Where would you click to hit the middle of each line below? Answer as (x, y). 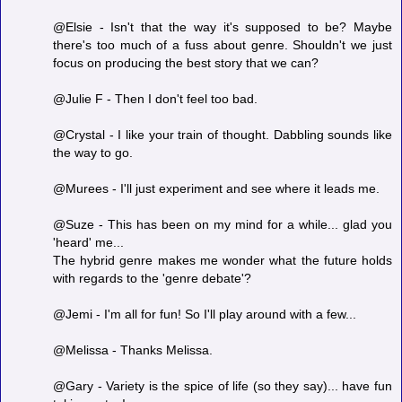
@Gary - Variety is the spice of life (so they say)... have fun (223, 386)
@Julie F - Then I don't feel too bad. (155, 99)
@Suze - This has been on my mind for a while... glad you (223, 225)
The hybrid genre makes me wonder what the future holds (223, 261)
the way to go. (93, 153)
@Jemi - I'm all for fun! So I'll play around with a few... (205, 315)
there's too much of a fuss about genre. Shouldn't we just (223, 45)
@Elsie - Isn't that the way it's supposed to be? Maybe (223, 27)
